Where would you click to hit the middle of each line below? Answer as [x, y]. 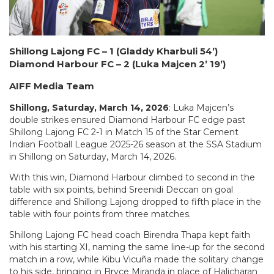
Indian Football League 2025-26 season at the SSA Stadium [135, 144]
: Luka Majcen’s [201, 108]
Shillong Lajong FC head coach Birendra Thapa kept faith [130, 235]
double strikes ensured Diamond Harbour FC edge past [127, 120]
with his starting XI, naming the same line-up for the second [137, 247]
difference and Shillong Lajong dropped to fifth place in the [135, 202]
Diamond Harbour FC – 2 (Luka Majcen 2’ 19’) [117, 64]
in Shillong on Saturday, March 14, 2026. [94, 157]
